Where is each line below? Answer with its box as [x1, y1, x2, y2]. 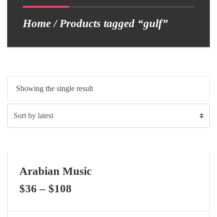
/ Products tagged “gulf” [51, 17, 168, 30]
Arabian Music [19, 165, 92, 177]
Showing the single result [16, 84, 93, 93]
